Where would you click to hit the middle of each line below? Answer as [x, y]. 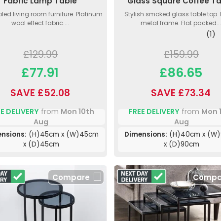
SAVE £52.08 [40, 93]
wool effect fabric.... [40, 23]
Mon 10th [77, 111]
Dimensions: [146, 134]
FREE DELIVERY [154, 111]
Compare [71, 177]
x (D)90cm [182, 144]
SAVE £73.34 [181, 93]
